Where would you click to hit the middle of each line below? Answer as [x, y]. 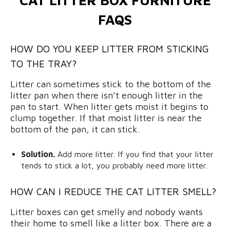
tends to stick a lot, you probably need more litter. [114, 165]
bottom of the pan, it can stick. [75, 129]
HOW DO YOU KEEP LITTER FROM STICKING [110, 49]
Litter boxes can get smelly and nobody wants [107, 212]
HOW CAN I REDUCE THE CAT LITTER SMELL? [113, 191]
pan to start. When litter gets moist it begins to [109, 106]
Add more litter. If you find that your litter [134, 154]
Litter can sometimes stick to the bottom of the [111, 84]
